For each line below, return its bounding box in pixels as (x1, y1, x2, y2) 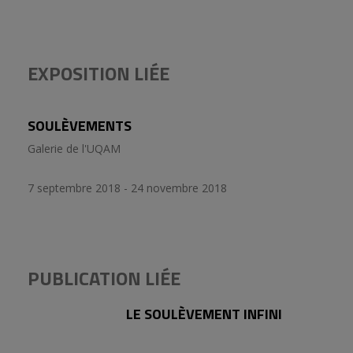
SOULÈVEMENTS (28, 115, 132, 137)
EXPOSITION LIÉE (28, 59, 169, 87)
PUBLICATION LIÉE (28, 264, 180, 293)
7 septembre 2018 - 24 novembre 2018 (28, 180, 227, 196)
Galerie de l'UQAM (28, 141, 121, 157)
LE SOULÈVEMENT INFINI (125, 303, 282, 325)
